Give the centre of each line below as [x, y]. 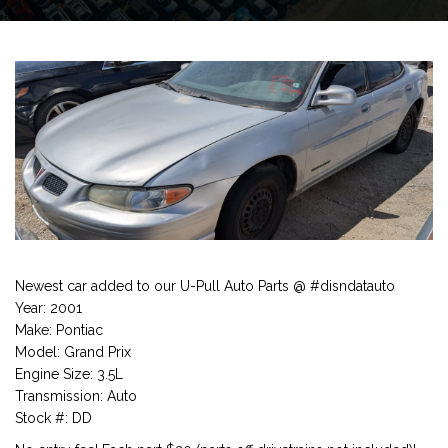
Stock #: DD [53, 417]
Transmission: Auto [76, 395]
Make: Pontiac [59, 329]
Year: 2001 [48, 307]
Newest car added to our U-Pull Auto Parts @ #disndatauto [205, 285]
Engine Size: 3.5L [69, 373]
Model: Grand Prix [73, 351]
